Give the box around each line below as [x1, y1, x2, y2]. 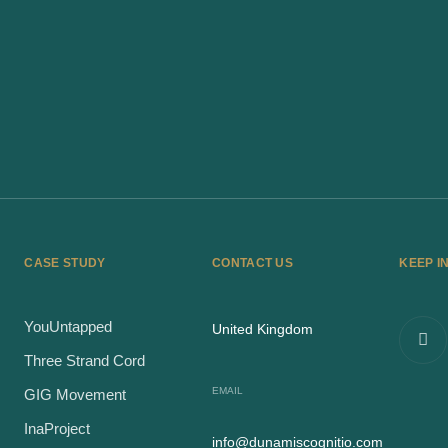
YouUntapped [24, 318, 113, 335]
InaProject [24, 420, 91, 437]
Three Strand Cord [24, 352, 146, 369]
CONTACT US [211, 256, 294, 270]
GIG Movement [24, 386, 127, 403]
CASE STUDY [24, 256, 106, 270]
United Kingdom [211, 321, 313, 337]
